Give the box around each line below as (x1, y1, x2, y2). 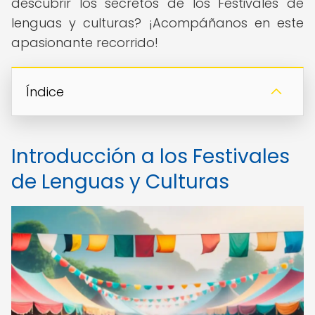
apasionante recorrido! (11, 34, 158, 51)
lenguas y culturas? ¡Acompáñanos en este (11, 14, 304, 32)
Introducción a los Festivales (11, 143, 290, 170)
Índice (26, 83, 64, 101)
